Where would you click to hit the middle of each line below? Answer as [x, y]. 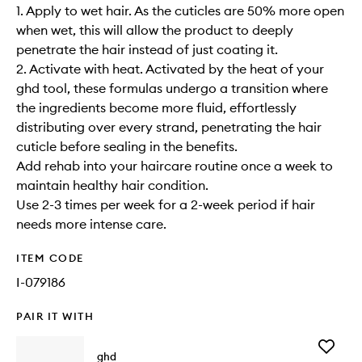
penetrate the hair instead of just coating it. [147, 49]
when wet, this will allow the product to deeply [155, 30]
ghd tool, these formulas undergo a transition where [172, 88]
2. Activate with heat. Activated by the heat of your [170, 69]
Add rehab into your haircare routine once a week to [175, 166]
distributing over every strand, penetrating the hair [169, 127]
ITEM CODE [50, 258]
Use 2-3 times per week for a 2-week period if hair [166, 204]
